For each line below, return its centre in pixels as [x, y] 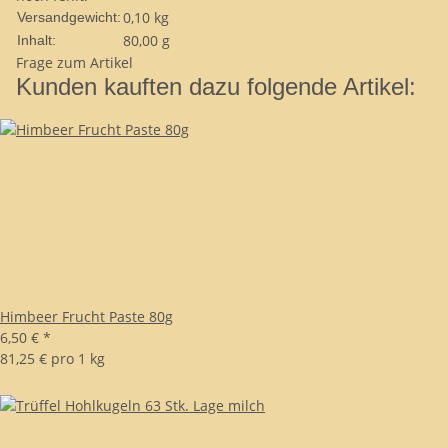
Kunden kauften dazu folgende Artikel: [216, 86]
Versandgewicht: [69, 17]
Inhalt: [36, 40]
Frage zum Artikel [74, 62]
